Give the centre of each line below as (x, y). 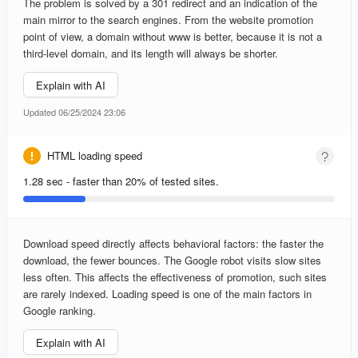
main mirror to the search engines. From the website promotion (168, 20)
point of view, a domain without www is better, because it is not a (173, 37)
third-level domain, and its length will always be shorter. (151, 54)
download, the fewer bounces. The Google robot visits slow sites (172, 261)
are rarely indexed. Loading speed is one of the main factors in (167, 294)
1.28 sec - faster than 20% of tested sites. (121, 181)
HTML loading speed (95, 156)
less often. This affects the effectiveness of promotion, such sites (175, 277)
